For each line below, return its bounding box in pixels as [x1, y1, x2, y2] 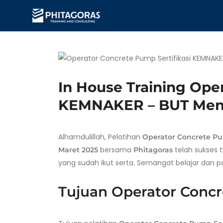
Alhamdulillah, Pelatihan [58, 132, 142, 142]
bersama [98, 145, 133, 155]
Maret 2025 [58, 145, 98, 155]
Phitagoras [133, 145, 173, 155]
